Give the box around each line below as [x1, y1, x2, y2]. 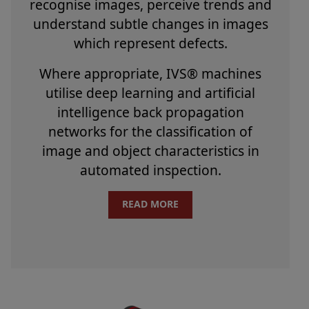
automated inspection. [79, 160, 221, 179]
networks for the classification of [48, 121, 252, 141]
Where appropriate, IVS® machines [39, 63, 261, 83]
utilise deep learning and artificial [46, 83, 255, 102]
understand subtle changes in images [32, 14, 268, 33]
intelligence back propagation [57, 102, 244, 121]
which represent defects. [73, 33, 228, 52]
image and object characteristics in [41, 141, 259, 160]
